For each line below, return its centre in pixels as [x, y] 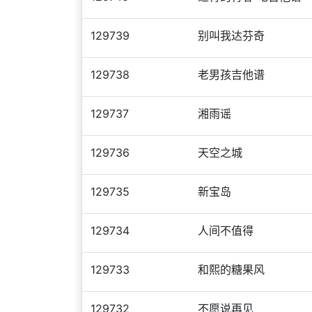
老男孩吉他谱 [231, 75]
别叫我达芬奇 [231, 36]
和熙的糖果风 [231, 270]
